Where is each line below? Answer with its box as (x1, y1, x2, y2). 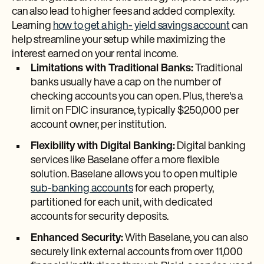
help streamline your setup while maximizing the (12, 35, 226, 46)
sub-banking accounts (31, 183, 133, 194)
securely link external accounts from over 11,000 (31, 247, 243, 258)
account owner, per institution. (31, 120, 166, 131)
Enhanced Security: (31, 233, 123, 244)
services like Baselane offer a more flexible (31, 155, 220, 166)
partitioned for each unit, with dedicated (31, 197, 213, 209)
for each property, (133, 183, 214, 194)
